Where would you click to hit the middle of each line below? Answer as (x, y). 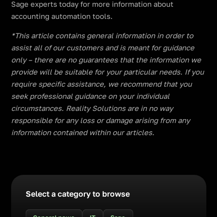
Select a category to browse (77, 194)
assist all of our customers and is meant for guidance (102, 47)
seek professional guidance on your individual (90, 96)
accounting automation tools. (62, 16)
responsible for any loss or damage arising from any (100, 120)
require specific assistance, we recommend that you (101, 84)
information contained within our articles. (83, 132)
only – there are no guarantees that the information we (106, 60)
